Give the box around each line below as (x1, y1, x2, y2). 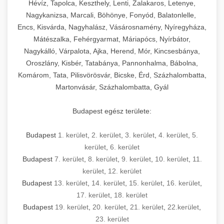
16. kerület (166, 179, 200, 187)
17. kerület (76, 191, 110, 199)
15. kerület (129, 179, 162, 187)
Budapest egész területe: (72, 107, 151, 115)
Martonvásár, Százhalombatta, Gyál (55, 83, 168, 91)
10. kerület (154, 155, 188, 163)
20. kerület (92, 203, 126, 211)
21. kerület (130, 203, 163, 211)
